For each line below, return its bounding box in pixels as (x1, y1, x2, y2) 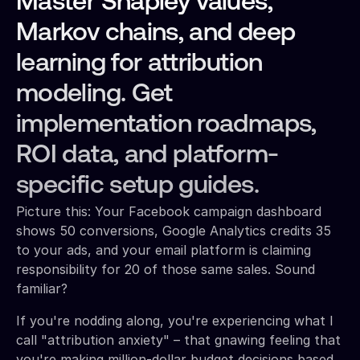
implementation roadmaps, (16, 112, 317, 138)
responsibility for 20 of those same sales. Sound (16, 260, 315, 277)
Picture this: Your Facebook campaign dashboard (16, 202, 321, 219)
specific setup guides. (16, 173, 259, 199)
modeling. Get (16, 81, 173, 108)
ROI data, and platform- (16, 142, 279, 169)
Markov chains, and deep (16, 20, 296, 47)
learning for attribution (16, 51, 263, 77)
